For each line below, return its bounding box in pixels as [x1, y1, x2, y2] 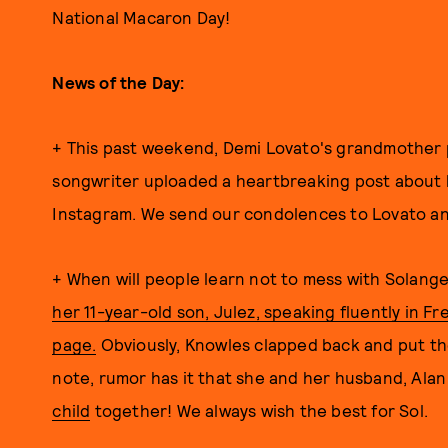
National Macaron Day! [52, 7, 231, 27]
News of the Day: [52, 72, 185, 92]
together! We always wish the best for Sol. [90, 400, 428, 420]
